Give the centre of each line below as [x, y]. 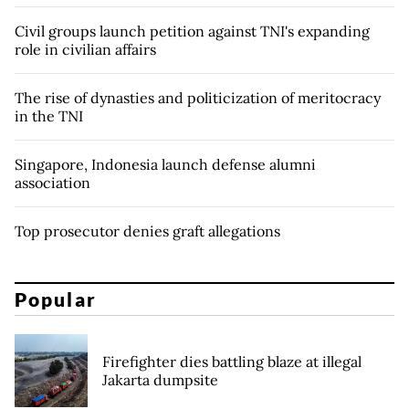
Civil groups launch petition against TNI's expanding [192, 31]
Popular [56, 299]
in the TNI [49, 115]
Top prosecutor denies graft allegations [147, 231]
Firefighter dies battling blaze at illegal [232, 362]
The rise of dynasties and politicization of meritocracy [198, 97]
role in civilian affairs [85, 49]
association [52, 182]
